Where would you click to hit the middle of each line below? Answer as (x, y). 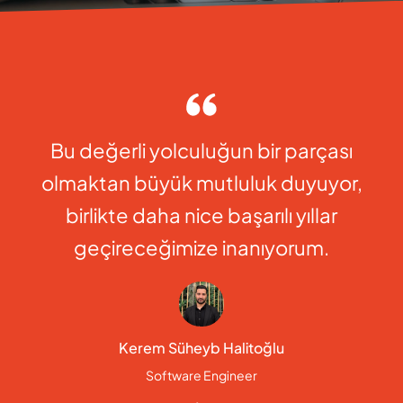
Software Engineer (201, 376)
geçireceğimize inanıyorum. (201, 248)
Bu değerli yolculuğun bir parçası (201, 151)
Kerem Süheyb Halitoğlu (201, 348)
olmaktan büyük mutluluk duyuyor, (201, 183)
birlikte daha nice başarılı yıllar (201, 215)
